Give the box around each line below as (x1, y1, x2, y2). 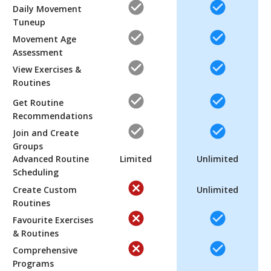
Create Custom (13, 183, 77, 195)
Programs (13, 257, 54, 269)
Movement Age (13, 33, 76, 45)
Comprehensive (13, 244, 77, 256)
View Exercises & (13, 63, 81, 75)
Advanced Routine (13, 152, 89, 165)
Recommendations (13, 109, 93, 122)
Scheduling (13, 166, 59, 178)
